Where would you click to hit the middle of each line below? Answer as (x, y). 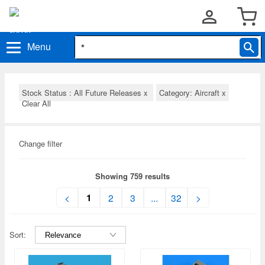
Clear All (36, 103)
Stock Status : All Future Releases (83, 93)
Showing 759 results (132, 176)
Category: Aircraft (190, 93)
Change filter (41, 143)
